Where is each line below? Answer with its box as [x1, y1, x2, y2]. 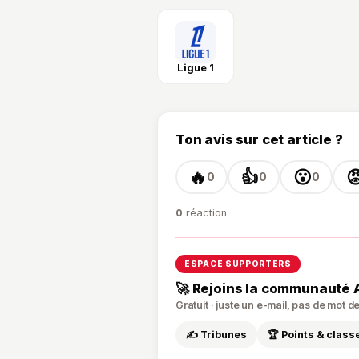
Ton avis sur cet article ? [175, 131, 343, 148]
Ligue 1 [177, 62, 214, 75]
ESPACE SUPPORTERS [184, 259, 292, 269]
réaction [183, 207, 227, 220]
